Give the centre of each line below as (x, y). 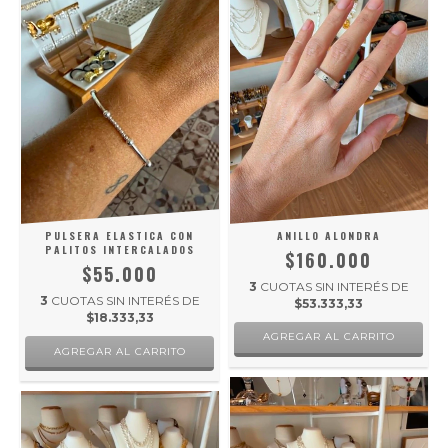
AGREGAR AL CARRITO (328, 337)
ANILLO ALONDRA (328, 236)
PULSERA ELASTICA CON (119, 236)
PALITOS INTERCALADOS (119, 250)
